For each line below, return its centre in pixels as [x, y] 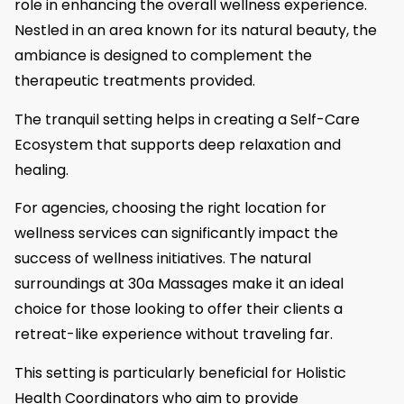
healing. [41, 170]
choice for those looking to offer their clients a [179, 309]
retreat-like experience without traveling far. [174, 335]
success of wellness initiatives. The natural [163, 259]
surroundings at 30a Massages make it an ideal [179, 284]
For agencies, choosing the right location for [170, 208]
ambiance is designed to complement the [163, 56]
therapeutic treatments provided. [135, 81]
